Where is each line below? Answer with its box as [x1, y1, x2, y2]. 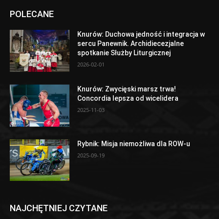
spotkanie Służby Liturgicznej [77, 49, 171, 57]
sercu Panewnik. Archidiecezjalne [77, 40, 184, 48]
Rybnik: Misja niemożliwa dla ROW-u [77, 139, 191, 148]
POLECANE [10, 9, 54, 20]
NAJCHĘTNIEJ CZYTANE [10, 203, 108, 214]
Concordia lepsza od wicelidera [77, 94, 179, 102]
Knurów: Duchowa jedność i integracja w [77, 30, 205, 39]
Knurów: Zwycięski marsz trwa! [77, 85, 176, 93]
